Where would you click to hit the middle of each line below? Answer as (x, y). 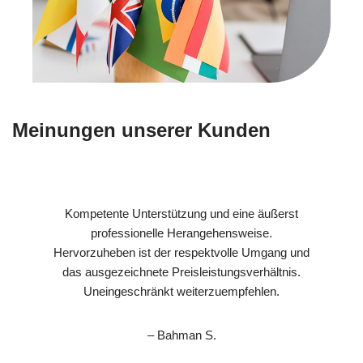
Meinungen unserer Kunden (141, 130)
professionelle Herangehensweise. (181, 233)
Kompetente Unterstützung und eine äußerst (181, 213)
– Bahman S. (181, 335)
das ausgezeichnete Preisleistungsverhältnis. (181, 271)
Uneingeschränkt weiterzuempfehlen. (181, 291)
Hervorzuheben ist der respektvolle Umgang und (181, 252)
